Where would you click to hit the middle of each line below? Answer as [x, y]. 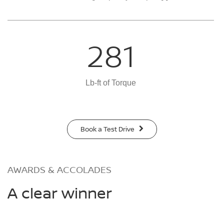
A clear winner [60, 192]
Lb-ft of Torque [111, 82]
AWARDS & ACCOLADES [59, 169]
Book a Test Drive [108, 129]
